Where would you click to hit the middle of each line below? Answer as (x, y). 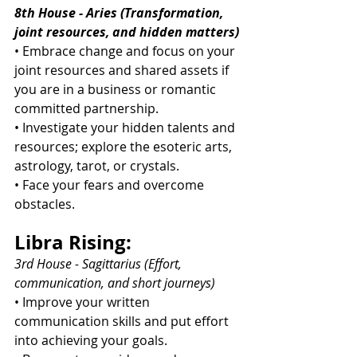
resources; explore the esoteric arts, (125, 147)
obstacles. (45, 204)
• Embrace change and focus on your (126, 51)
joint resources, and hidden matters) (127, 32)
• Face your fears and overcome (111, 185)
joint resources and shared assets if (123, 71)
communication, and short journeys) (115, 283)
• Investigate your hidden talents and (126, 128)
